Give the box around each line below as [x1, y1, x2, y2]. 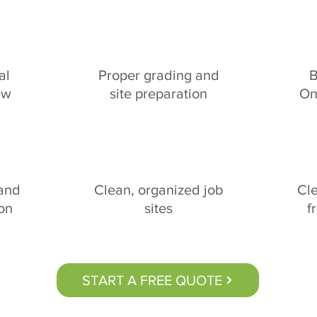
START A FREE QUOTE [82, 272, 222, 288]
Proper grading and [98, 67, 219, 83]
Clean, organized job [93, 182, 224, 197]
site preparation [110, 86, 207, 101]
